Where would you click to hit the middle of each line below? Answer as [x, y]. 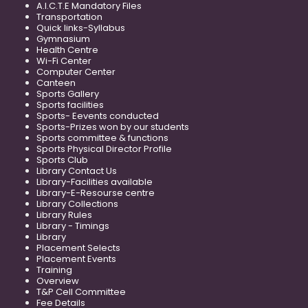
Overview [58, 281]
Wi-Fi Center [64, 61]
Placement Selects [78, 248]
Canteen [56, 83]
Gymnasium [63, 39]
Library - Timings [73, 226]
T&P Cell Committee [81, 292]
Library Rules [64, 215]
